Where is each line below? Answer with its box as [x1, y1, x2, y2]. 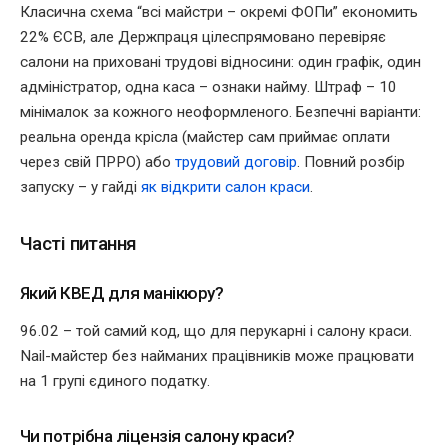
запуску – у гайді [20, 177, 141, 196]
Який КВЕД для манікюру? [20, 282, 224, 303]
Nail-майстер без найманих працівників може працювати [20, 346, 414, 365]
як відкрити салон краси [141, 177, 310, 196]
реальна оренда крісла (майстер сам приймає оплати [20, 127, 390, 146]
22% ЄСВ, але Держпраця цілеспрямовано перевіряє [20, 27, 386, 46]
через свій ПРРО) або [20, 152, 175, 171]
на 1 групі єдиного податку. [20, 371, 210, 390]
